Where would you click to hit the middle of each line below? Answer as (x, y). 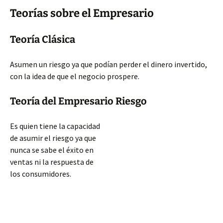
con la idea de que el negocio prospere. (75, 76)
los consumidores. (41, 174)
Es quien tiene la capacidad (55, 126)
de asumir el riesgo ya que (53, 138)
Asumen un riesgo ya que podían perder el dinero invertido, (109, 64)
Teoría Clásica (43, 39)
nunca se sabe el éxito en (52, 150)
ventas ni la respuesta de (52, 162)
